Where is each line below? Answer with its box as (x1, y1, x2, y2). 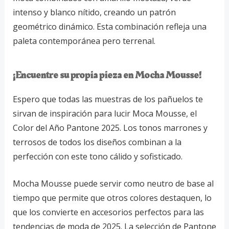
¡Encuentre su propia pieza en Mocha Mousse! (12, 67, 201, 83)
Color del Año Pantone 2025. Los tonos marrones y (12, 122, 208, 133)
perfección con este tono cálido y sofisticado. (12, 150, 182, 162)
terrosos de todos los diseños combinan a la (12, 136, 181, 148)
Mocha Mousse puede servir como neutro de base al (12, 178, 214, 190)
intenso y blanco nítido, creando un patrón (12, 6, 176, 18)
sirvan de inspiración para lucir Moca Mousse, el (12, 107, 197, 119)
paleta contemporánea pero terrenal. (12, 35, 155, 47)
